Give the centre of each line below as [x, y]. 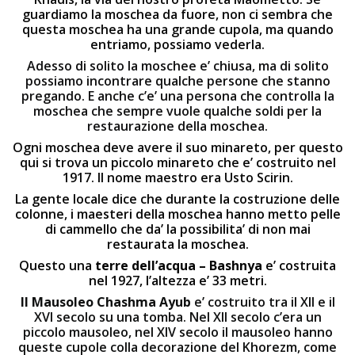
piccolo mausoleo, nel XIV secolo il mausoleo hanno [177, 332]
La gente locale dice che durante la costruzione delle [177, 199]
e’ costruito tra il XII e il [264, 302]
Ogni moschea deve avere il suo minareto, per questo [177, 147]
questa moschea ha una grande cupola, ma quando [177, 29]
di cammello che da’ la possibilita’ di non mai [177, 229]
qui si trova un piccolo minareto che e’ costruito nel [177, 162]
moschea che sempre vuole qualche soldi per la [177, 111]
